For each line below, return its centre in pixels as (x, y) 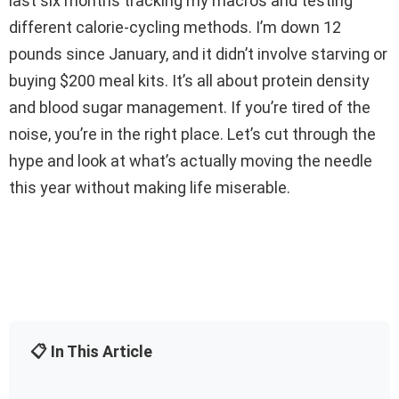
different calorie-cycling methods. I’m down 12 (175, 28)
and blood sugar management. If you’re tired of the (190, 108)
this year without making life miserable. (150, 188)
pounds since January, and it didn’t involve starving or (198, 54)
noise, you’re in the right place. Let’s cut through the (192, 134)
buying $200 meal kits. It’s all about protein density (189, 81)
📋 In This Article (91, 352)
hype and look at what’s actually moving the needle (191, 161)
